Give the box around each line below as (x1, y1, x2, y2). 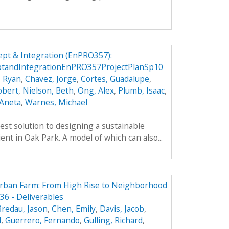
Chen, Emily (51, 202, 96, 214)
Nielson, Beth (22, 84, 74, 96)
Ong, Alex (77, 84, 114, 96)
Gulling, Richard (83, 214, 143, 226)
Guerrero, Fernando (5, 214, 80, 226)
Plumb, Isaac (118, 84, 165, 96)
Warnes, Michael (25, 96, 87, 108)
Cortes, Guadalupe (80, 73, 149, 84)
